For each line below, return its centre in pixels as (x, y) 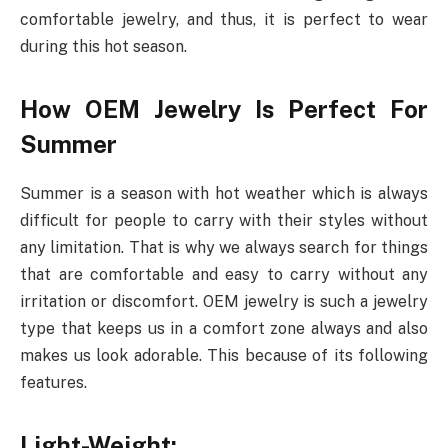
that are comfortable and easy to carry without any (224, 274)
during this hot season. (105, 46)
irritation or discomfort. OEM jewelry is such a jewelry (224, 301)
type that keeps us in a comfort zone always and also (224, 328)
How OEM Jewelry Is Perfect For (224, 108)
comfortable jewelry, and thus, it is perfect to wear (224, 19)
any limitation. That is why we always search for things (224, 247)
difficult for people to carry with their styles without (224, 220)
